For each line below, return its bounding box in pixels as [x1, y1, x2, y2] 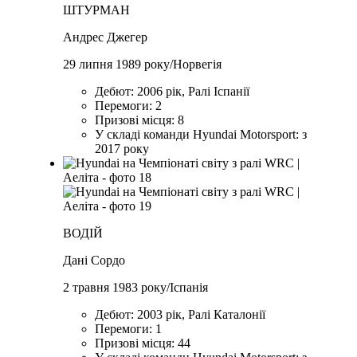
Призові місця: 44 [95, 336, 191, 351]
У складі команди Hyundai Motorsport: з [95, 127, 308, 142]
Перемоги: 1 [95, 322, 163, 336]
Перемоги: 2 [95, 99, 163, 113]
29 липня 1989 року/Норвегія [63, 57, 222, 72]
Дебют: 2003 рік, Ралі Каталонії [95, 308, 266, 322]
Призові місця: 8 [95, 113, 185, 127]
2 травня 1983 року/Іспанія [63, 280, 209, 295]
